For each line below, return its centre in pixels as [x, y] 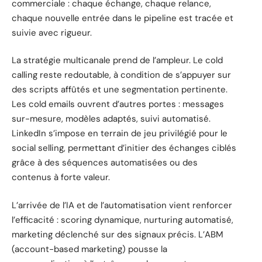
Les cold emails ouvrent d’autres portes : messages [118, 104]
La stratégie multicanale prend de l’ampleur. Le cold [117, 61]
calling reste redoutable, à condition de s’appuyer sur [121, 75]
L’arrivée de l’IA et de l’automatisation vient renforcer [122, 205]
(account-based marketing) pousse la [89, 249]
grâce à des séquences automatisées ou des [105, 163]
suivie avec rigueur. [52, 32]
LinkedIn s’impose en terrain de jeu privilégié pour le [120, 134]
